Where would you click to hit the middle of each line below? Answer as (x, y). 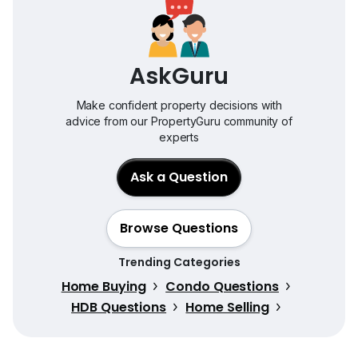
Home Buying (103, 287)
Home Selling (227, 308)
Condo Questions (222, 287)
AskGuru (179, 77)
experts (179, 137)
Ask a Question (179, 177)
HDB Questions (119, 308)
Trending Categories (179, 263)
